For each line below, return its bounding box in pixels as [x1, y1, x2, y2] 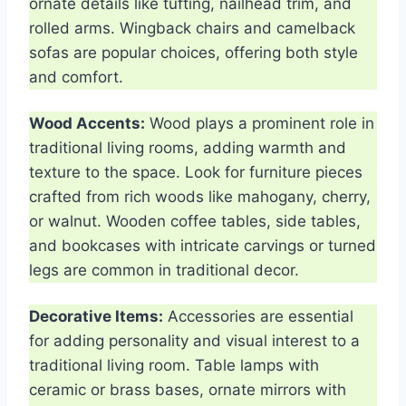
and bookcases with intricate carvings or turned [29, 236, 376, 255]
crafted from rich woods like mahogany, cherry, [29, 187, 371, 206]
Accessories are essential [163, 306, 353, 325]
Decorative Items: [29, 306, 163, 325]
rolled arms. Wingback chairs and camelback [29, 18, 355, 37]
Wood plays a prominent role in [145, 113, 374, 132]
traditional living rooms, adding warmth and [29, 138, 346, 157]
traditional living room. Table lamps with [29, 355, 319, 374]
